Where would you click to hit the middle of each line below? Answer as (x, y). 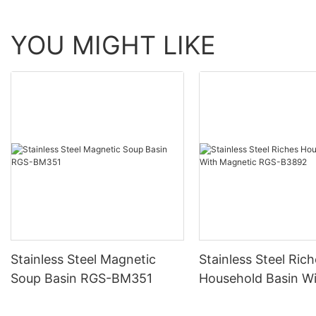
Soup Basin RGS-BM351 (81, 279)
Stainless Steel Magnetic (83, 260)
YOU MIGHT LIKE (113, 45)
